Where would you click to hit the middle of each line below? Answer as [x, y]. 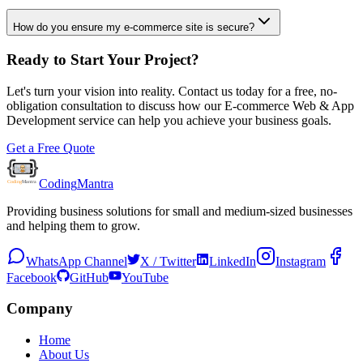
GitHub [89, 277]
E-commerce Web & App [289, 105]
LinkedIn [233, 261]
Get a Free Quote [51, 147]
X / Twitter [168, 261]
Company [40, 309]
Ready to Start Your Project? [103, 60]
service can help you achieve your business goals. [203, 120]
